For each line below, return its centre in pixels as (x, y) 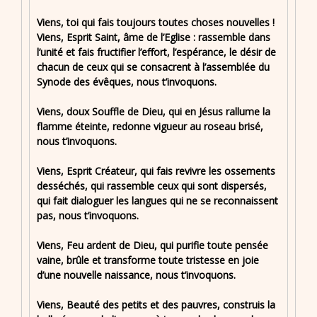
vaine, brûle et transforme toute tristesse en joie (148, 260)
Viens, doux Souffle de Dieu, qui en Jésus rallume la (154, 112)
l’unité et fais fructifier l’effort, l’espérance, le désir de (156, 52)
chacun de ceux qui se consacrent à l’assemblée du (153, 67)
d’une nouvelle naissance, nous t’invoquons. (136, 275)
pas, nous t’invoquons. (88, 216)
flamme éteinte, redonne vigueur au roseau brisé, (150, 127)
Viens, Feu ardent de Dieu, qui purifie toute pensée (152, 246)
